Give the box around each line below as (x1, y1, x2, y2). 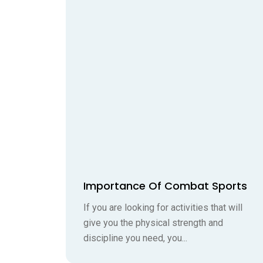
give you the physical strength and (83, 217, 223, 229)
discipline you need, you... (83, 232, 187, 244)
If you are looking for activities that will (83, 202, 242, 214)
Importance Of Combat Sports (83, 178, 247, 194)
